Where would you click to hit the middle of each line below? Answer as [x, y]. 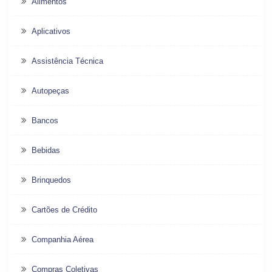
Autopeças [50, 91]
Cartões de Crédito [64, 210]
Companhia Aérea [63, 240]
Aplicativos [51, 32]
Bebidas [46, 151]
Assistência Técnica [67, 61]
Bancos [45, 121]
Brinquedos [51, 180]
